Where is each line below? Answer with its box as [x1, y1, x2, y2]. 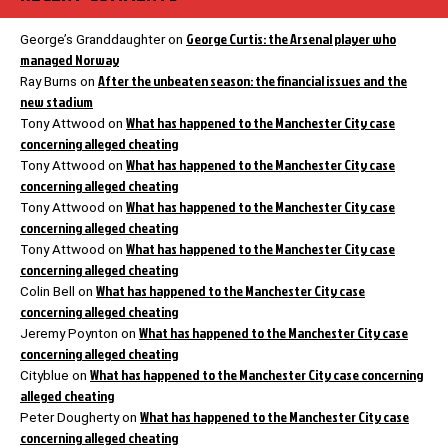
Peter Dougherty [20, 409, 119, 425]
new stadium [20, 91, 93, 111]
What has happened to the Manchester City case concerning [90, 364, 423, 384]
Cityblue [20, 367, 69, 383]
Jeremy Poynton [20, 325, 118, 341]
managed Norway [20, 49, 119, 69]
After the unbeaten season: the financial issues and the [98, 70, 407, 90]
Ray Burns [20, 73, 77, 89]
